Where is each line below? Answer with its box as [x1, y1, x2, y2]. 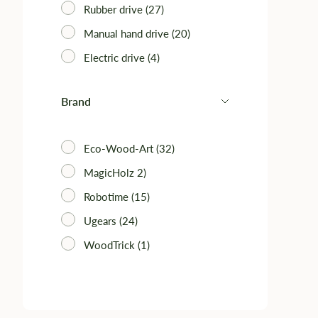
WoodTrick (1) [84, 238, 150, 251]
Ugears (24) [84, 214, 138, 227]
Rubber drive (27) [84, 3, 164, 16]
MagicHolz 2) [84, 166, 146, 179]
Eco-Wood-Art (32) [84, 142, 175, 155]
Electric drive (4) [84, 51, 160, 64]
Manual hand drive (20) [84, 27, 190, 40]
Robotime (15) [84, 190, 150, 203]
